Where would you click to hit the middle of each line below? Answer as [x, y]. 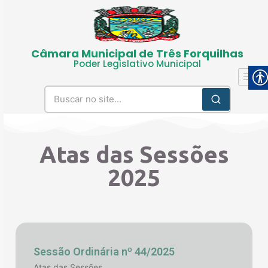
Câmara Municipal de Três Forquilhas [137, 54]
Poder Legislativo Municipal [137, 64]
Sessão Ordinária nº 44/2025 [104, 252]
